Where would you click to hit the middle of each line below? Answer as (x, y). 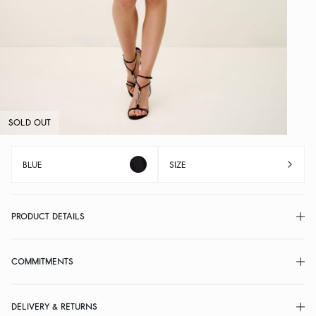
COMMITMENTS (42, 261)
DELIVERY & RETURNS (54, 306)
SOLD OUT (30, 122)
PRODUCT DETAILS (48, 216)
